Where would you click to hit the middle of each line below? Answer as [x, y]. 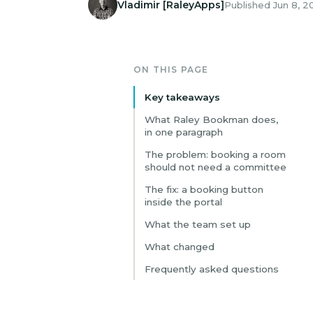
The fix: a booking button [204, 189]
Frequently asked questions [212, 269]
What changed [180, 247]
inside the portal [183, 202]
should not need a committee [216, 167]
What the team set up [198, 224]
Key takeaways [182, 97]
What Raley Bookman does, [211, 119]
